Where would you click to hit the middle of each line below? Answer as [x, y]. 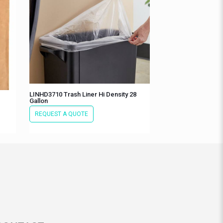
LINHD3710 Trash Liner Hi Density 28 [83, 94]
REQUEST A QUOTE [61, 114]
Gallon [38, 101]
